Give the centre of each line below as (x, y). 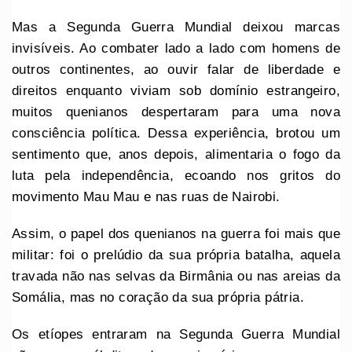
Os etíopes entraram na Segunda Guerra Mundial (176, 334)
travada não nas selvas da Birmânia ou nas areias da (176, 276)
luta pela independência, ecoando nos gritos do (176, 175)
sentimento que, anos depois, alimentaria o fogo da (176, 154)
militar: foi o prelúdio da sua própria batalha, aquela (176, 255)
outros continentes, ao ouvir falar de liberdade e (176, 69)
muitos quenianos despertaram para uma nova (176, 112)
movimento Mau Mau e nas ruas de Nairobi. (146, 196)
